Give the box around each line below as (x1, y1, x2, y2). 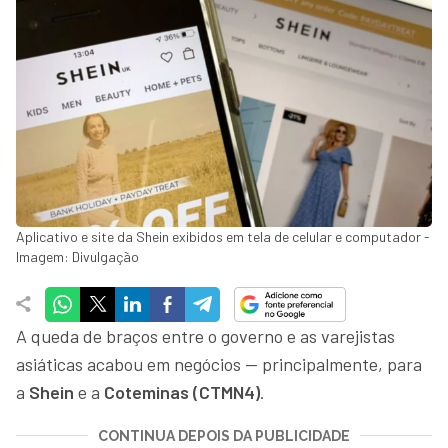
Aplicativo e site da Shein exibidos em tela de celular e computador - (16, 227, 430, 245)
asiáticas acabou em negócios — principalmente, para (16, 352, 422, 375)
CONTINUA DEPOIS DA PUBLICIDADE (98, 427, 350, 444)
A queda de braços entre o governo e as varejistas (16, 324, 395, 347)
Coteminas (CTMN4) (104, 380, 260, 403)
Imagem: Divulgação (16, 247, 139, 265)
